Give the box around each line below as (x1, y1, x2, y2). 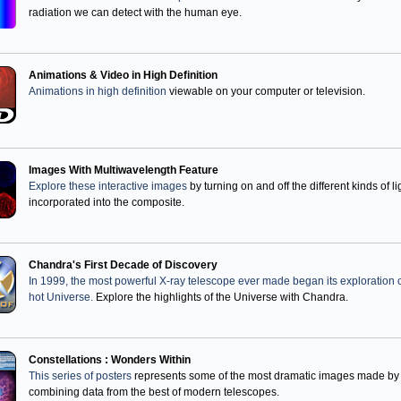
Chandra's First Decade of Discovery (29, 259, 218, 271)
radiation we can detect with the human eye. (29, 6, 242, 19)
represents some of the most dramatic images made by (132, 370, 399, 382)
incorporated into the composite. (29, 196, 184, 209)
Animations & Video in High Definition (29, 69, 218, 81)
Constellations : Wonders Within (29, 354, 191, 366)
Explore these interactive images (29, 180, 187, 192)
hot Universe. (29, 291, 93, 303)
